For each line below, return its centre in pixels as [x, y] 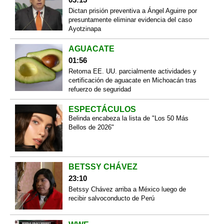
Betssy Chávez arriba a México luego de [127, 189]
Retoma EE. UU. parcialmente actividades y [132, 71]
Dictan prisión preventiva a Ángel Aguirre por [132, 10]
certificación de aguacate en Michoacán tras [132, 80]
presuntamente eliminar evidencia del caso [130, 19]
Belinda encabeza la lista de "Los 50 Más [128, 118]
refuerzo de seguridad [99, 89]
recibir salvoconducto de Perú [111, 198]
